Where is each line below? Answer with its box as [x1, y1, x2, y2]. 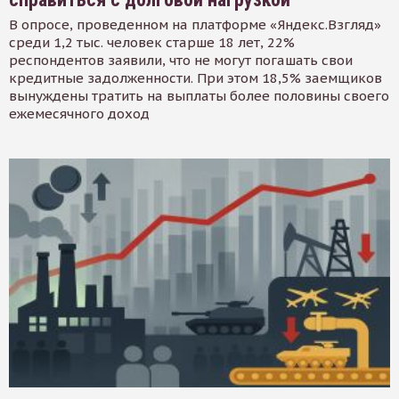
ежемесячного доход [9, 105, 150, 123]
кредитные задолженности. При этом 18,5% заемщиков [9, 69, 382, 87]
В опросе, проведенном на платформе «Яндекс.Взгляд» [9, 16, 381, 34]
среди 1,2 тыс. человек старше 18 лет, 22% [9, 34, 295, 52]
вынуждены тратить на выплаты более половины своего [9, 87, 389, 105]
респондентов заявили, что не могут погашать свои [9, 52, 353, 69]
